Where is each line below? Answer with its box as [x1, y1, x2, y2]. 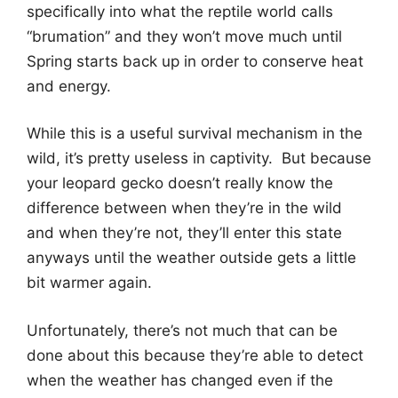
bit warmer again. [27, 274, 152, 292]
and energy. [27, 76, 111, 95]
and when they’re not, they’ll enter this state [27, 224, 342, 243]
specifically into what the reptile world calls [27, 2, 333, 20]
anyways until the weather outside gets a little [27, 249, 356, 267]
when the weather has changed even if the [27, 370, 333, 389]
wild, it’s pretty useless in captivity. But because [27, 149, 371, 168]
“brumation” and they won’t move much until [27, 27, 342, 45]
